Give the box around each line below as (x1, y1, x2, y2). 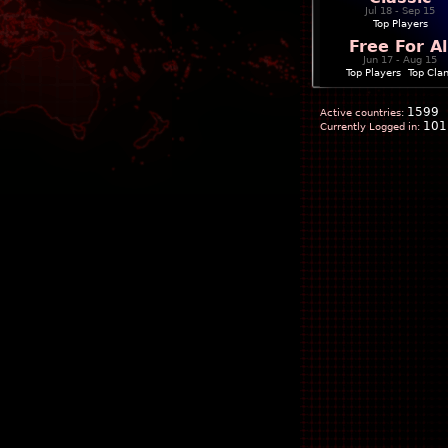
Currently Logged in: (320, 121, 420, 132)
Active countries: (320, 107, 404, 118)
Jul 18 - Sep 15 (365, 5, 435, 16)
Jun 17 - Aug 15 (363, 54, 437, 65)
